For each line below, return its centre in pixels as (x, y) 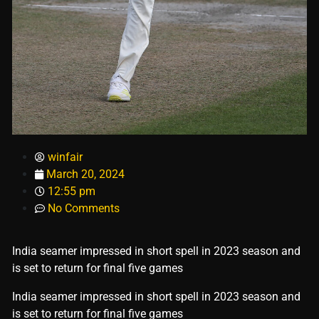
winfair (65, 157)
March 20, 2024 (85, 174)
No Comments (84, 209)
